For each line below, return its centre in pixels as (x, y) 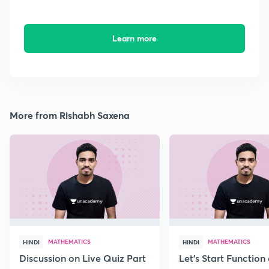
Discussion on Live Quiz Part (83, 258)
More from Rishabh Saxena (70, 115)
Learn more (134, 38)
